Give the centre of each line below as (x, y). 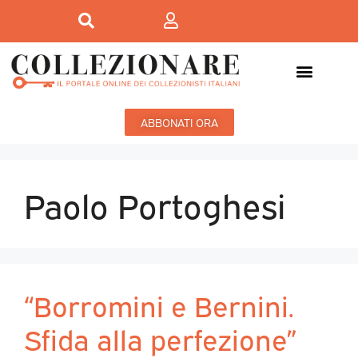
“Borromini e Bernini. (159, 305)
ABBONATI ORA (179, 122)
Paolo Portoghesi (155, 204)
